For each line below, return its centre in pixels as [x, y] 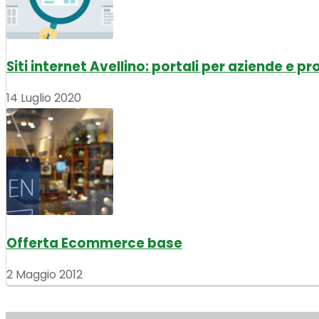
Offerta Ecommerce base [94, 243]
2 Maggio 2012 [45, 274]
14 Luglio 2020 [44, 98]
